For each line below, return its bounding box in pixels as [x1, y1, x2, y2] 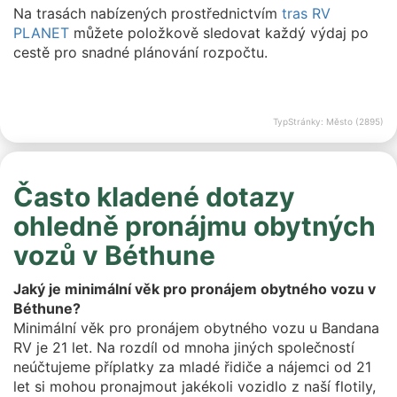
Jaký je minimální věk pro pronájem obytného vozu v [13, 280, 376, 298]
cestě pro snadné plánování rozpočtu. [13, 43, 268, 61]
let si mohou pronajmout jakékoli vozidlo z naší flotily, [13, 378, 376, 395]
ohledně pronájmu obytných [13, 210, 376, 242]
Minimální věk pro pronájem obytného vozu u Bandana [13, 319, 379, 337]
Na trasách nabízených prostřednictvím [13, 4, 282, 22]
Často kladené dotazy [13, 181, 295, 213]
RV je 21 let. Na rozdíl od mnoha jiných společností [13, 339, 354, 356]
